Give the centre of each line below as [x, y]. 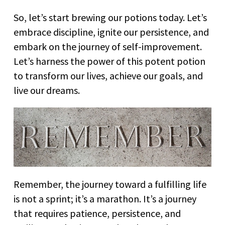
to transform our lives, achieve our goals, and [108, 75]
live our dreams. [47, 90]
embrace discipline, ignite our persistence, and [111, 32]
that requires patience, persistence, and [97, 213]
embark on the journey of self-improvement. [108, 46]
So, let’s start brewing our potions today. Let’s [110, 17]
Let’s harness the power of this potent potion [109, 61]
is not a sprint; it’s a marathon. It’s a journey [105, 199]
